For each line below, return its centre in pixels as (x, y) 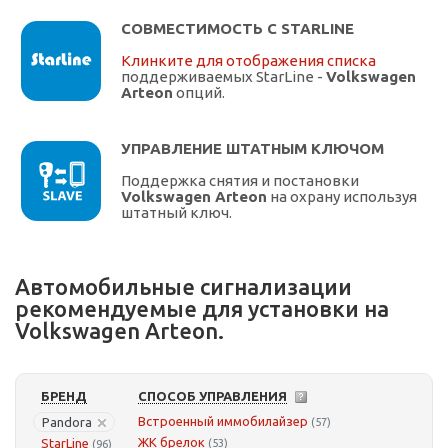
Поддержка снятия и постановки (240, 181)
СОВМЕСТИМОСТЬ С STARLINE (237, 29)
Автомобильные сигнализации (183, 287)
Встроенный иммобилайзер (223, 421)
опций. (199, 93)
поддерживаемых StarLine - (223, 77)
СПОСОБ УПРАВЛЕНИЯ (212, 396)
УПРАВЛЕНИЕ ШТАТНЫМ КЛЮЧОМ (252, 149)
